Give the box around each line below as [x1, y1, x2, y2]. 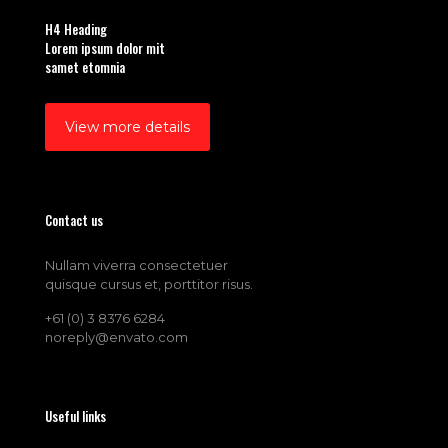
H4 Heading [45, 19, 107, 40]
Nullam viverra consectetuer [45, 257, 228, 274]
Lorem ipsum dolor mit [45, 38, 165, 59]
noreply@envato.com [45, 329, 188, 346]
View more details [65, 118, 190, 137]
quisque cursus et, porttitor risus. [45, 276, 253, 293]
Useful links [45, 406, 106, 427]
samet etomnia [45, 57, 125, 78]
